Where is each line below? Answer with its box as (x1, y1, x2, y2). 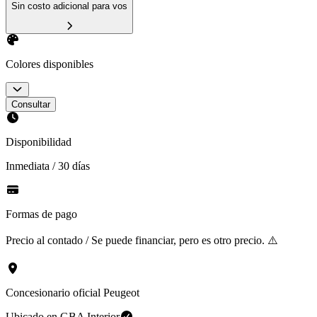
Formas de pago (6, 207, 77, 220)
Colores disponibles (6, 57, 93, 70)
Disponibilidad (6, 135, 71, 148)
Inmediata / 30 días (6, 159, 90, 172)
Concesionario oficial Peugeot (6, 286, 139, 299)
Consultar (11, 98, 50, 110)
